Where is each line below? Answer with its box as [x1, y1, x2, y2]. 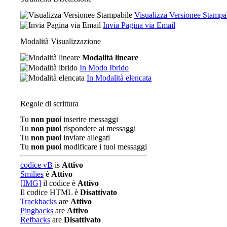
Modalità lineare [82, 53, 138, 62]
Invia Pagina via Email [103, 21, 175, 29]
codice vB [20, 161, 53, 169]
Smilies [20, 170, 44, 178]
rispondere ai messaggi [61, 124, 136, 133]
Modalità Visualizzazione [20, 37, 101, 46]
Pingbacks [20, 206, 53, 215]
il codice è [41, 179, 78, 187]
